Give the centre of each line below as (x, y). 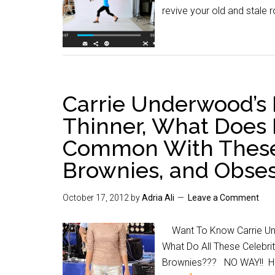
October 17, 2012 (96, 198)
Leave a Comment (223, 198)
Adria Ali (158, 198)
